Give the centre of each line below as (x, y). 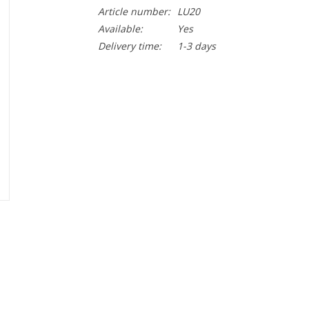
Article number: (134, 11)
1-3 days (196, 46)
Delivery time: (129, 46)
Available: (120, 29)
